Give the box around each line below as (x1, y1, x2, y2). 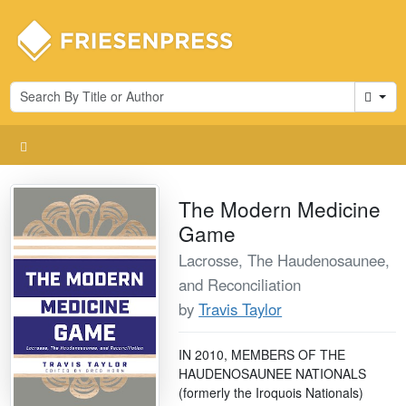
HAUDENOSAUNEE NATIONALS (179, 363, 367, 382)
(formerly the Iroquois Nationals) (179, 382, 364, 401)
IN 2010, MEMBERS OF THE (179, 344, 346, 363)
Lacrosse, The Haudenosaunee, (179, 248, 391, 271)
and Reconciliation (179, 273, 302, 295)
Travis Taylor (198, 297, 283, 320)
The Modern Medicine (179, 193, 382, 223)
